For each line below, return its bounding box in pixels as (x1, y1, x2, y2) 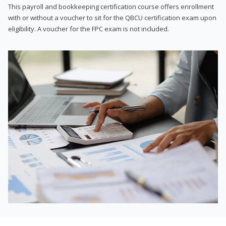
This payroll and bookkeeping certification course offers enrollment (8, 2, 214, 11)
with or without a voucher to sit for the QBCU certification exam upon (8, 13, 216, 22)
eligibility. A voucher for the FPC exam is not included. (8, 24, 169, 33)
